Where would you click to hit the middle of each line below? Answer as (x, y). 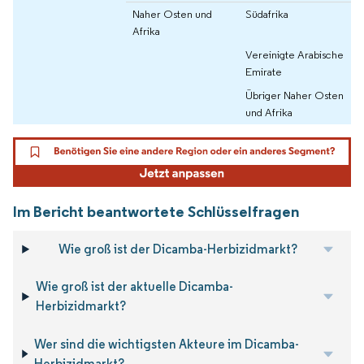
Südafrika (267, 13)
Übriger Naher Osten (295, 95)
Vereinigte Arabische (295, 54)
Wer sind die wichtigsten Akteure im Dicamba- (167, 344)
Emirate (264, 71)
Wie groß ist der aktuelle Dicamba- (135, 287)
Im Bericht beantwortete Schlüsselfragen (156, 211)
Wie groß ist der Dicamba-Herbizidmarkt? (178, 249)
